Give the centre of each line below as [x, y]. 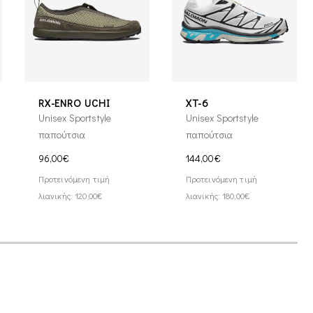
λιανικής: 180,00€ [218, 195]
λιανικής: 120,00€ [71, 195]
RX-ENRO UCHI [74, 102]
